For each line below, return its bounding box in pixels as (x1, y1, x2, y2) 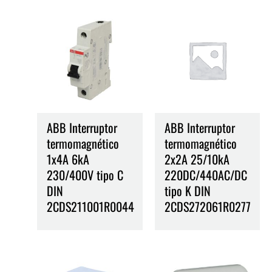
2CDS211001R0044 (47, 197, 135, 216)
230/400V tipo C (47, 165, 124, 184)
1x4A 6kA (47, 149, 90, 168)
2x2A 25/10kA (164, 149, 229, 168)
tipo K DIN (164, 181, 211, 200)
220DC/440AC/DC (164, 165, 247, 184)
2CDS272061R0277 (164, 197, 251, 216)
